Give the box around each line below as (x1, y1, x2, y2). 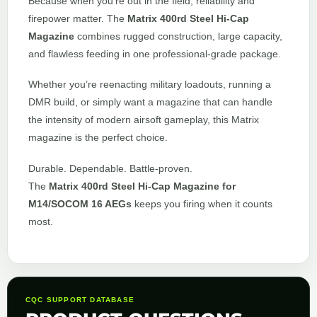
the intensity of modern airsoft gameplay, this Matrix (28, 114, 259, 126)
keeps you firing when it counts (132, 197, 272, 209)
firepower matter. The (28, 13, 127, 25)
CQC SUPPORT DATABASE (25, 295, 134, 304)
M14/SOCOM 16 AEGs (28, 197, 132, 209)
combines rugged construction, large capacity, (74, 30, 282, 42)
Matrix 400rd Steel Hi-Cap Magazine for (49, 180, 236, 192)
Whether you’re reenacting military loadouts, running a (28, 79, 271, 91)
